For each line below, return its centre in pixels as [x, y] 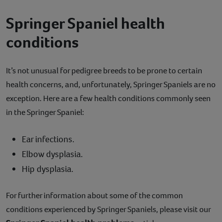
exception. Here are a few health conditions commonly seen [108, 99]
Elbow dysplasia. [52, 154]
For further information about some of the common [94, 196]
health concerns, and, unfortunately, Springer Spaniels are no [111, 85]
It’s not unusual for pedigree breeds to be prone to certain [104, 71]
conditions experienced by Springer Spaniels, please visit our [108, 210]
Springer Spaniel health [85, 24]
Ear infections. [48, 139]
